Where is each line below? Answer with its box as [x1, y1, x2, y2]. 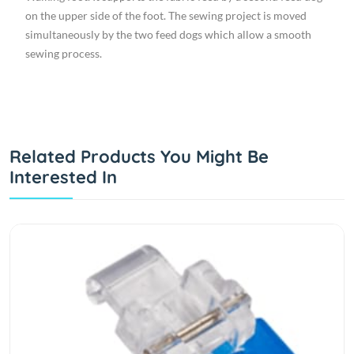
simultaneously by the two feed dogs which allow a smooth [25, 28, 311, 42]
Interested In [9, 166, 117, 189]
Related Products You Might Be [9, 145, 269, 168]
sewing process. [25, 47, 102, 61]
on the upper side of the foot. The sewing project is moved [25, 9, 307, 23]
